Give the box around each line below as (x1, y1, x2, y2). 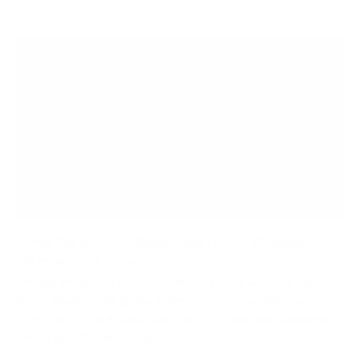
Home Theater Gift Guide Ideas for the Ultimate (16, 233, 305, 251)
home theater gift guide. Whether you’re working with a (16, 291, 329, 309)
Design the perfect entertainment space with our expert (16, 272, 334, 291)
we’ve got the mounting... (16, 328, 159, 346)
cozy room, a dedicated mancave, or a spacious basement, (16, 309, 339, 328)
